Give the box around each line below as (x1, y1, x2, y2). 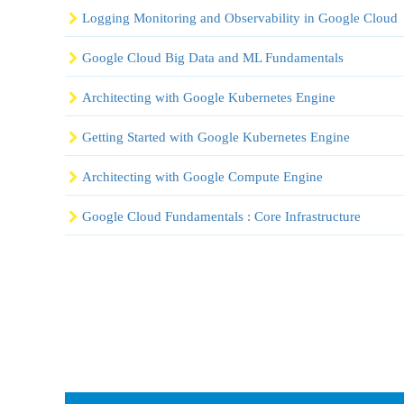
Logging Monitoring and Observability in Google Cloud (82, 10, 398, 25)
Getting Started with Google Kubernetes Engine (82, 129, 350, 144)
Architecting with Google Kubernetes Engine (82, 89, 335, 105)
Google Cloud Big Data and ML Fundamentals (82, 50, 344, 65)
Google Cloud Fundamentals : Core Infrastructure (82, 208, 361, 224)
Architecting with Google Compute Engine (82, 169, 323, 184)
